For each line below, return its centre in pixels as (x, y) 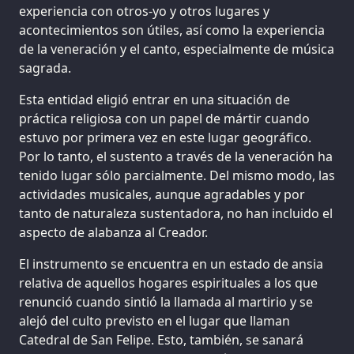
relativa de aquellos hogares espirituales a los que (168, 282)
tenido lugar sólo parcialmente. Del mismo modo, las (177, 175)
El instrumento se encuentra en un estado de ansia (171, 264)
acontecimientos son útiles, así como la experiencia (172, 30)
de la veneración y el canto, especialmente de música (177, 49)
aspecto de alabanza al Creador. (113, 232)
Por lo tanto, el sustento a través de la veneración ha (176, 156)
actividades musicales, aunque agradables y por (162, 194)
